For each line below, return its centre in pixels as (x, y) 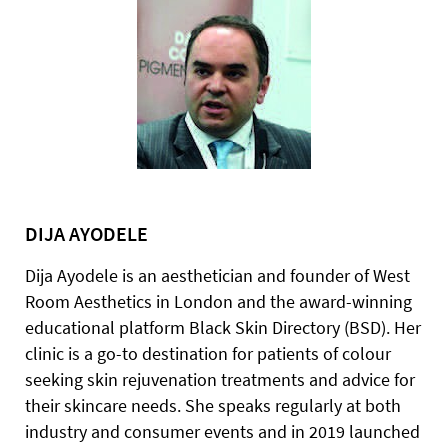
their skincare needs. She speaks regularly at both (213, 405)
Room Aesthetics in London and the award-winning (218, 301)
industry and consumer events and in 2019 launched (222, 431)
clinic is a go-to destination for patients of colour (208, 353)
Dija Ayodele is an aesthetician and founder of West (217, 275)
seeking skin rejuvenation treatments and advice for (220, 379)
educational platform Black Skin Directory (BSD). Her (223, 327)
